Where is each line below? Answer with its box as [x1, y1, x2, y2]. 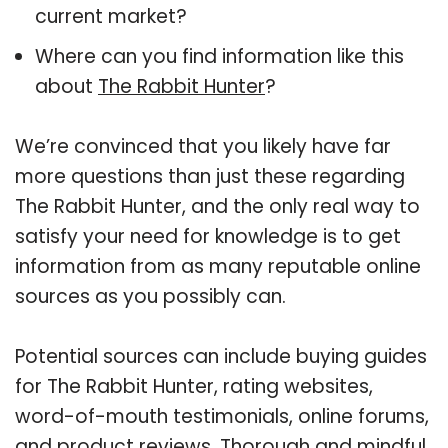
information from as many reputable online [15, 252, 421, 280]
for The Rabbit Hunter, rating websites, [15, 372, 373, 400]
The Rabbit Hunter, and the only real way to [15, 192, 420, 220]
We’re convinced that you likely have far [15, 132, 391, 160]
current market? [35, 2, 187, 30]
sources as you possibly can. [15, 282, 286, 310]
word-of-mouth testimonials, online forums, [15, 402, 429, 430]
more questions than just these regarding [15, 162, 405, 190]
